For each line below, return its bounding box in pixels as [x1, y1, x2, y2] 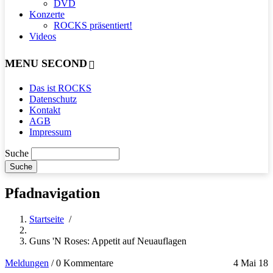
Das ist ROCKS [29, 82, 91, 93]
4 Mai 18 [233, 257, 268, 268]
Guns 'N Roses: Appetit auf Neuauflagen [29, 235, 186, 246]
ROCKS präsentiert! [54, 19, 132, 30]
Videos [29, 30, 56, 41]
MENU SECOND [5, 57, 87, 69]
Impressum [29, 126, 71, 137]
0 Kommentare [56, 257, 113, 268]
